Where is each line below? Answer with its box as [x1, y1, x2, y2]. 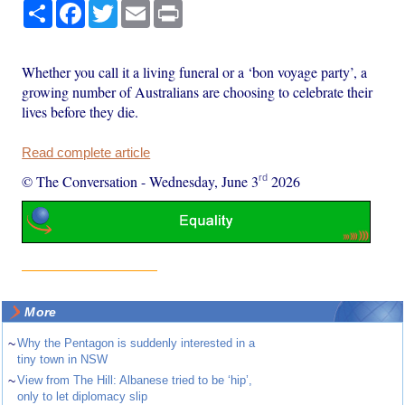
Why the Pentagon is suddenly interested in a [17, 336, 256, 351]
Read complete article [22, 145, 151, 160]
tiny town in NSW [17, 353, 108, 367]
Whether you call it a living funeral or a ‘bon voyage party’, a [22, 61, 368, 81]
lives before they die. [22, 101, 139, 121]
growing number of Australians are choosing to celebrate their [22, 81, 373, 101]
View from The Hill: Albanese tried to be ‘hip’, [17, 373, 253, 388]
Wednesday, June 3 [149, 171, 259, 191]
